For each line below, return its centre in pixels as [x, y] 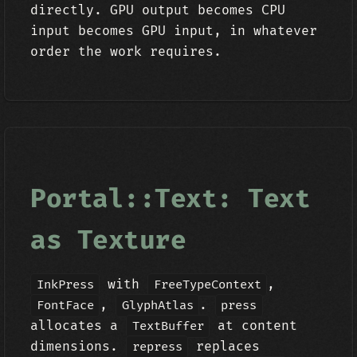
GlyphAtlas [157, 306]
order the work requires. [126, 52]
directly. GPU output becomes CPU [158, 10]
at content [254, 326]
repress [157, 347]
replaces [224, 347]
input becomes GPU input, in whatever [174, 31]
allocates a [78, 326]
